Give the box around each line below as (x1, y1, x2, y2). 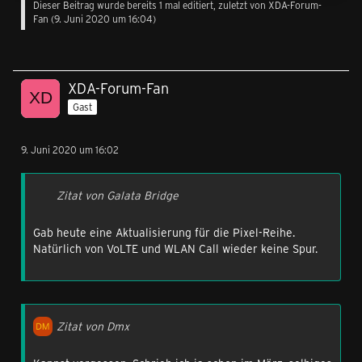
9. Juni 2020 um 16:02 (21, 143, 119, 156)
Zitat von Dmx (57, 318, 129, 334)
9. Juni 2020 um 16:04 (54, 12, 153, 25)
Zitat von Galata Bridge (57, 187, 179, 203)
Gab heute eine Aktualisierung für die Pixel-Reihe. (33, 225, 295, 240)
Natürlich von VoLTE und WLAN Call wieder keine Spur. (33, 241, 318, 256)
